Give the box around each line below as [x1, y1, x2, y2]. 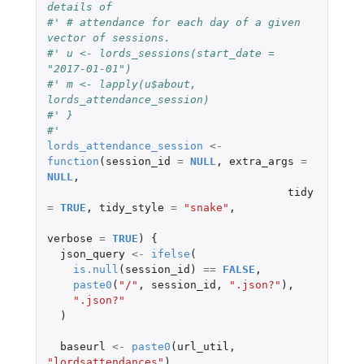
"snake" [183, 201, 229, 214]
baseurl [59, 340, 106, 353]
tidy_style [98, 201, 164, 214]
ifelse [150, 247, 190, 260]
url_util [176, 340, 229, 353]
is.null [72, 262, 119, 275]
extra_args [228, 154, 294, 167]
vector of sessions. [46, 31, 171, 44]
